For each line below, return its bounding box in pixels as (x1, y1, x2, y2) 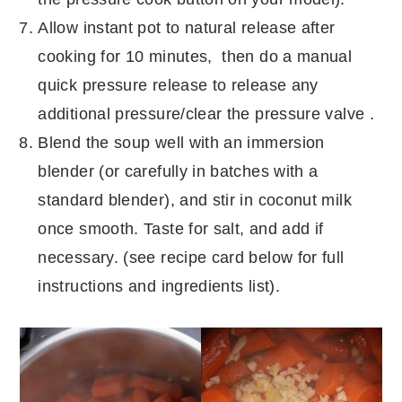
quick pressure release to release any (38, 75, 319, 94)
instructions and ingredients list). (38, 276, 280, 295)
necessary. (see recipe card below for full (38, 248, 345, 267)
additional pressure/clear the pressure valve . (38, 104, 380, 123)
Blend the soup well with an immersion (38, 133, 325, 152)
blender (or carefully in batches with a (38, 162, 319, 180)
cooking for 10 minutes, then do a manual (38, 47, 353, 66)
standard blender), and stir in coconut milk (38, 190, 352, 209)
